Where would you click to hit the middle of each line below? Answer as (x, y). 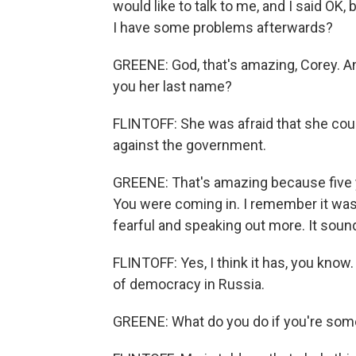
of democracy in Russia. (189, 284)
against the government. (190, 145)
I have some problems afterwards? (223, 27)
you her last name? (172, 86)
